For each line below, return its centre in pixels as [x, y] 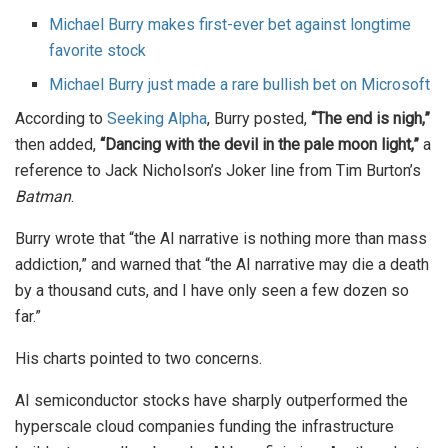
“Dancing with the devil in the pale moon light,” [259, 145]
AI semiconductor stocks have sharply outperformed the [211, 401]
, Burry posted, [259, 119]
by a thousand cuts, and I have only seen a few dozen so [212, 291]
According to [61, 119]
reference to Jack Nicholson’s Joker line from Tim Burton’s [218, 171]
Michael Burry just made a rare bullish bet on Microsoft [240, 85]
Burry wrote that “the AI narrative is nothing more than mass [221, 239]
